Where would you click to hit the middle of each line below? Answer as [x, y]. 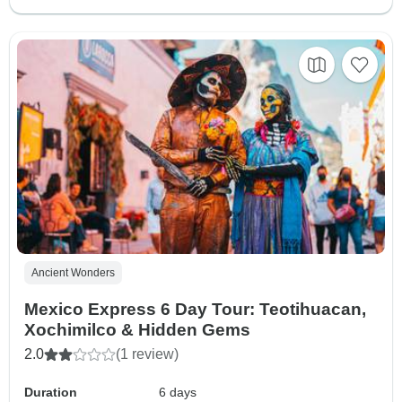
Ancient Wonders [73, 272]
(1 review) [147, 354]
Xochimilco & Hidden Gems [137, 329]
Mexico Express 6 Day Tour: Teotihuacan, [195, 309]
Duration [51, 392]
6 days [178, 392]
